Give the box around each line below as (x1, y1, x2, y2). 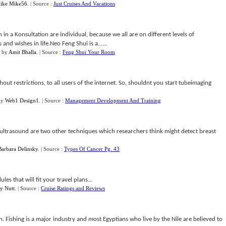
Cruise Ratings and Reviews (41, 185, 105, 191)
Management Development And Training (65, 97, 161, 103)
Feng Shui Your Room (63, 49, 115, 55)
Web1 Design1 (5, 97, 39, 103)
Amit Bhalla (9, 49, 36, 55)
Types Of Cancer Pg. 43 (64, 146, 120, 152)
